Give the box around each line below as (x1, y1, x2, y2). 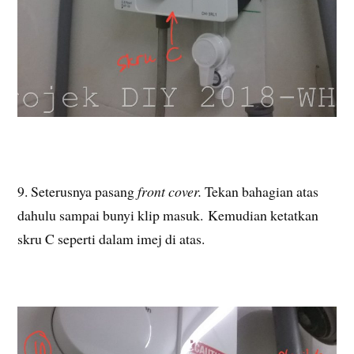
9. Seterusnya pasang (17, 181, 135, 201)
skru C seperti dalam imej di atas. (17, 228, 205, 248)
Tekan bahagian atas (205, 181, 319, 201)
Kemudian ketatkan (208, 205, 319, 224)
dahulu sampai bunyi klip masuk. (17, 205, 204, 224)
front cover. (134, 181, 205, 201)
